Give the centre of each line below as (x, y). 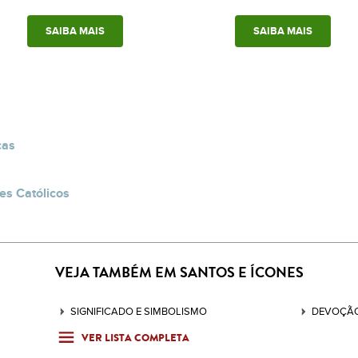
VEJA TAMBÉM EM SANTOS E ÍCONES (179, 273)
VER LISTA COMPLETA (136, 337)
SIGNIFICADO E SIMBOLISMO (138, 311)
